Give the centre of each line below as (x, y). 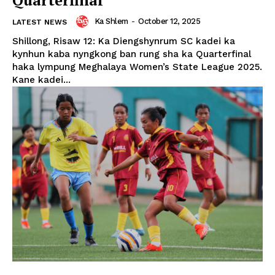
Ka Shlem (111, 21)
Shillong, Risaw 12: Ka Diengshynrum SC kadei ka (124, 41)
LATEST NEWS (40, 22)
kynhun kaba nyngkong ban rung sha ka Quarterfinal (132, 54)
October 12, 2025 (169, 21)
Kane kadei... (41, 79)
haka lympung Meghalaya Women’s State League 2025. (137, 67)
